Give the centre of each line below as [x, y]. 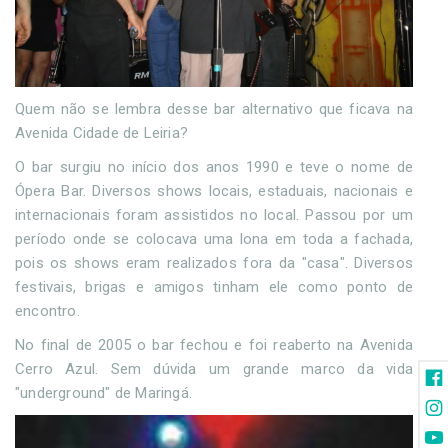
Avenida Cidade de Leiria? [101, 133]
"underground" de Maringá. [103, 393]
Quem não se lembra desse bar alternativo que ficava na [214, 109]
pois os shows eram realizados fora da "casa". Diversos [214, 263]
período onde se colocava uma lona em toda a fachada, [214, 239]
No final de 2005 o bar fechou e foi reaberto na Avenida [214, 345]
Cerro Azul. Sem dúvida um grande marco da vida [214, 369]
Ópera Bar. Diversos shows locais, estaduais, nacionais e [214, 191]
